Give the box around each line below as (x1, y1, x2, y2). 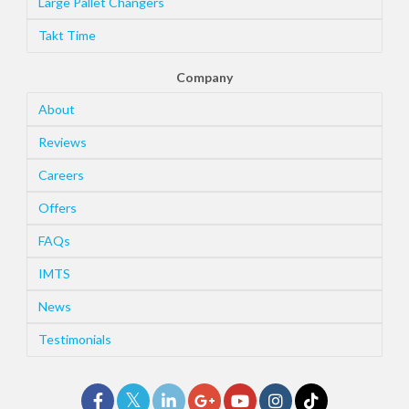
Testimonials (38, 331, 111, 348)
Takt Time (38, 27, 96, 44)
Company (176, 69, 233, 86)
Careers (38, 167, 84, 184)
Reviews (38, 134, 87, 151)
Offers (38, 200, 77, 216)
